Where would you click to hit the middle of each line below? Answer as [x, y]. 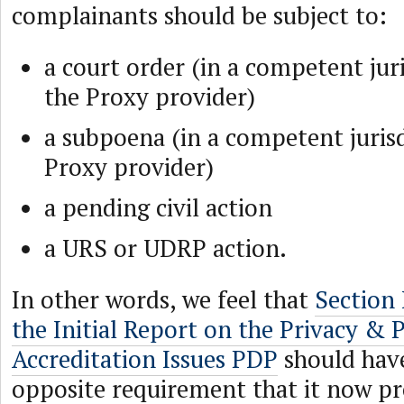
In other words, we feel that [163, 299]
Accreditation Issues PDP [145, 359]
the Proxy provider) [150, 96]
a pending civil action [158, 207]
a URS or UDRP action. [165, 248]
